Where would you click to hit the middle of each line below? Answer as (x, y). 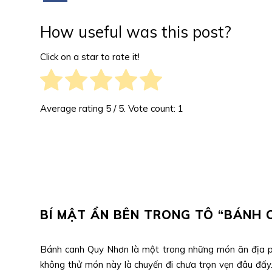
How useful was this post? (136, 32)
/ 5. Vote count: (144, 108)
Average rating (73, 108)
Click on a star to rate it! (90, 57)
